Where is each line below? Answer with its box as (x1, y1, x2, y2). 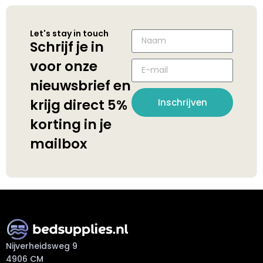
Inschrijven (157, 96, 207, 109)
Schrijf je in (30, 37, 104, 56)
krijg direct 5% (30, 95, 127, 114)
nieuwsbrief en (30, 76, 131, 95)
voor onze (30, 56, 97, 76)
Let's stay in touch (30, 27, 109, 39)
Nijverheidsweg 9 (6, 240, 77, 252)
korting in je (30, 114, 112, 134)
